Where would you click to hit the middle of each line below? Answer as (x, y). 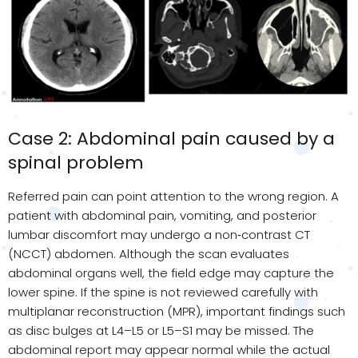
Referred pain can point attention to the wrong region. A (173, 196)
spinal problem (76, 162)
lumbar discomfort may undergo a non (123, 234)
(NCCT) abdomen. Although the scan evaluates (149, 253)
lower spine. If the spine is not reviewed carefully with (163, 292)
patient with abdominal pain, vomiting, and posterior (162, 215)
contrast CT (276, 234)
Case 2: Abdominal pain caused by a (171, 138)
